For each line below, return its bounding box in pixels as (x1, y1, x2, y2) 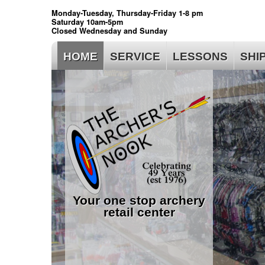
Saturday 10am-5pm (51, 17, 123, 27)
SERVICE (110, 50, 160, 63)
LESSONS (173, 50, 228, 63)
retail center (103, 205, 175, 219)
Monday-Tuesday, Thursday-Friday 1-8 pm (51, 8, 203, 18)
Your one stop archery (73, 193, 206, 208)
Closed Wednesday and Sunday (51, 25, 167, 36)
